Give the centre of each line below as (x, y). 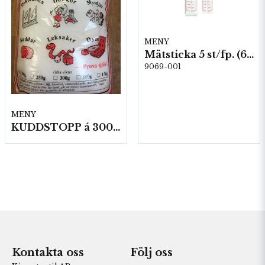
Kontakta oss (48, 252)
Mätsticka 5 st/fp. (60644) (250, 54)
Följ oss (151, 252)
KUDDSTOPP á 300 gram (117, 127)
